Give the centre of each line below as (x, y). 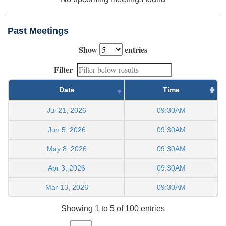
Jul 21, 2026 (67, 110)
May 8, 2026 (67, 149)
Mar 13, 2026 (67, 187)
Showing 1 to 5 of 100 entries (113, 208)
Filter (63, 69)
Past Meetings (38, 31)
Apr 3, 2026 (67, 168)
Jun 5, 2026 (67, 129)
